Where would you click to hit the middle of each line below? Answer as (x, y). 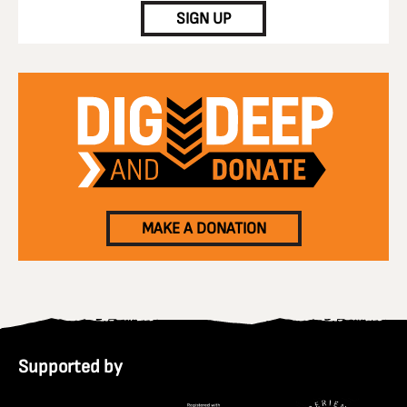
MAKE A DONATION (203, 229)
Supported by (70, 367)
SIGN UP (203, 19)
